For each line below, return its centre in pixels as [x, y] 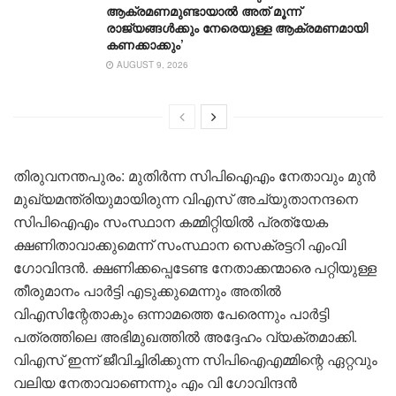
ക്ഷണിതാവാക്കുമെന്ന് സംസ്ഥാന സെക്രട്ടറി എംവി [179, 244]
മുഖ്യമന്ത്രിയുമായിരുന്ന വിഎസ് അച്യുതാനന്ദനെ [186, 198]
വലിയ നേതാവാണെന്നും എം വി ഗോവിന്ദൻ [155, 382]
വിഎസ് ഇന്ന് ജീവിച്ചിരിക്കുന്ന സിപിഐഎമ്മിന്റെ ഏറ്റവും [195, 359]
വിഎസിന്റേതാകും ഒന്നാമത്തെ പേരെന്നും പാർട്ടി [171, 313]
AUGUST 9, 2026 [151, 64]
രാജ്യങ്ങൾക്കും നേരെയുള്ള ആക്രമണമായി [237, 27]
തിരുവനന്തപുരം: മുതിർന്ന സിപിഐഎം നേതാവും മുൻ [194, 175]
